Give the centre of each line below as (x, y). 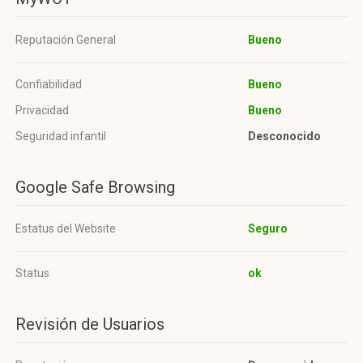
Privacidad (42, 110)
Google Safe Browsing (95, 187)
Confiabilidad (49, 84)
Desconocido (284, 136)
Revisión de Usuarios (90, 324)
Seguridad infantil (61, 136)
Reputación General (66, 40)
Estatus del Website (66, 228)
